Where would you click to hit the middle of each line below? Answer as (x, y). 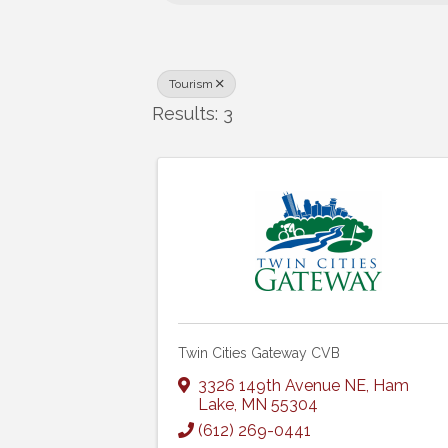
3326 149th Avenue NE (282, 385)
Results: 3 (192, 113)
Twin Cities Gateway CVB (259, 352)
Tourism (191, 83)
